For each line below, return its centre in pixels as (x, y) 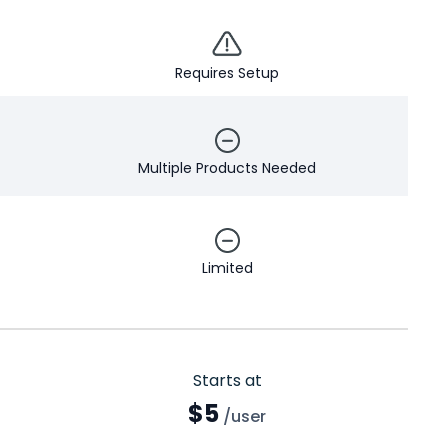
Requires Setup (227, 73)
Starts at (227, 381)
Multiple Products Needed (227, 168)
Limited (227, 268)
